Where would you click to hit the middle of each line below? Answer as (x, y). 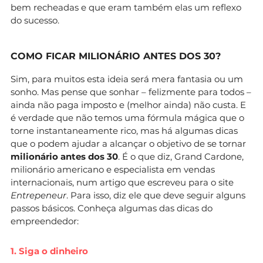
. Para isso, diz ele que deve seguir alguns (156, 195)
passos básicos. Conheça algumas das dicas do (112, 208)
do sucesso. (35, 20)
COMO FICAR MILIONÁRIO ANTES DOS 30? (116, 56)
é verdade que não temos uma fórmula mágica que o (127, 117)
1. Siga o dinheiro (49, 251)
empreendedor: (45, 221)
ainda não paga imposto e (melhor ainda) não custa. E (128, 104)
